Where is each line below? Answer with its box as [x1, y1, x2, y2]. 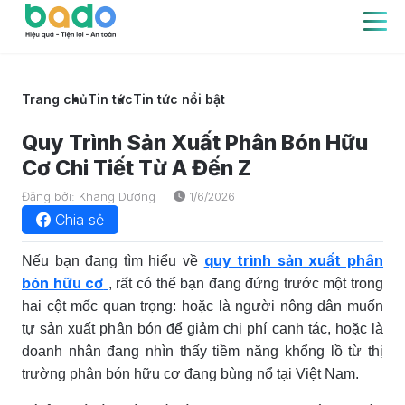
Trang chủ [22, 90, 88, 107]
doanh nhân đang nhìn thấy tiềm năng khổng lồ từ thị [22, 343, 383, 359]
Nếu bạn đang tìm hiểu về [22, 252, 204, 268]
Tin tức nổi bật [133, 90, 225, 107]
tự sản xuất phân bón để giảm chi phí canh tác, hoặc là [22, 320, 383, 336]
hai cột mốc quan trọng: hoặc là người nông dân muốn [22, 297, 383, 314]
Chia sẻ [51, 210, 104, 229]
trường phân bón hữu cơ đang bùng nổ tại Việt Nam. [22, 365, 359, 381]
